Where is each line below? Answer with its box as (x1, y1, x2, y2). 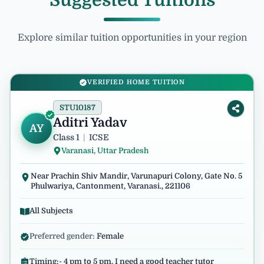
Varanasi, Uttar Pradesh (61, 146, 148, 155)
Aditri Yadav (53, 115, 127, 130)
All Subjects (29, 206, 73, 215)
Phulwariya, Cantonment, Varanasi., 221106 (31, 181, 190, 190)
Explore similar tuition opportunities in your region (17, 32, 247, 43)
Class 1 (53, 133, 80, 142)
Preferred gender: (29, 232, 97, 240)
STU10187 (60, 103, 95, 112)
